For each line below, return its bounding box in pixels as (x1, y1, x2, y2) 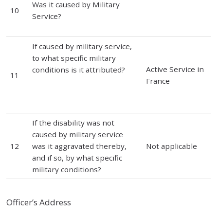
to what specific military (32, 53, 116, 63)
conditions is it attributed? (32, 64, 126, 74)
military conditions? (32, 164, 102, 174)
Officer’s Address (6, 196, 72, 208)
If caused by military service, (32, 41, 132, 51)
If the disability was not (32, 117, 115, 127)
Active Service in (146, 64, 204, 74)
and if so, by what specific (32, 152, 123, 163)
